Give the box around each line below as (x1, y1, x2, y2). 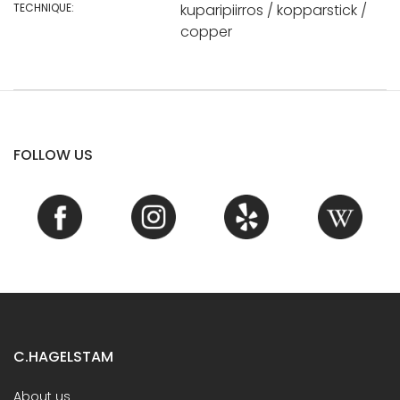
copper (179, 21, 232, 42)
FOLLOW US (13, 144, 93, 165)
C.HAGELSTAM (13, 346, 113, 367)
